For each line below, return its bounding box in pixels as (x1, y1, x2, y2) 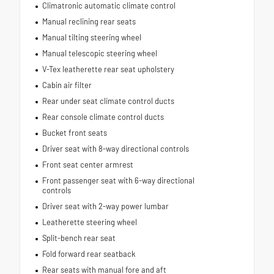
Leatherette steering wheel (42, 217, 137, 227)
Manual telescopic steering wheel (42, 48, 157, 58)
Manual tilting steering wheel (42, 32, 141, 42)
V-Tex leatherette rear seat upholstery (42, 64, 174, 74)
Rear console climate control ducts (42, 111, 164, 122)
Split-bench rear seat (42, 232, 116, 243)
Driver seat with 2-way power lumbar (42, 201, 169, 211)
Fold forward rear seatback (42, 248, 135, 259)
